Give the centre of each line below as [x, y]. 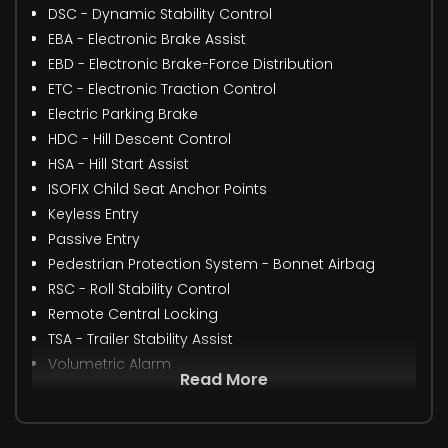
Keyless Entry [93, 213]
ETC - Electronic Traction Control [162, 88]
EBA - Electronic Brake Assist [147, 38]
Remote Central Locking [133, 313]
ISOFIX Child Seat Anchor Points [157, 188]
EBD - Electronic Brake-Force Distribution [190, 63]
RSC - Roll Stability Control [139, 288]
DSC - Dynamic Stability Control [160, 13]
